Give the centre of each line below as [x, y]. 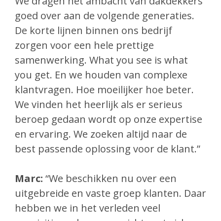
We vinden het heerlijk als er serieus [99, 105]
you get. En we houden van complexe [101, 75]
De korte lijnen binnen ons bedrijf [93, 31]
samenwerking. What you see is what [101, 60]
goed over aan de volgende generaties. [105, 16]
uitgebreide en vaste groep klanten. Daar [110, 193]
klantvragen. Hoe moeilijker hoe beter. [104, 90]
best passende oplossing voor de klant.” [108, 149]
